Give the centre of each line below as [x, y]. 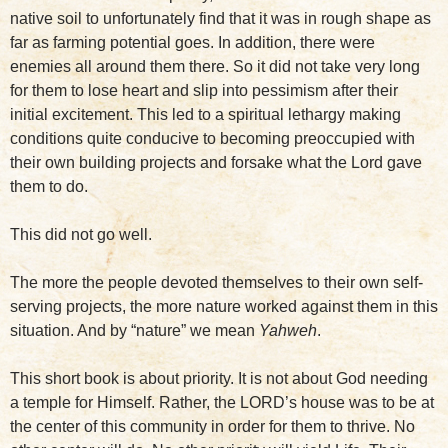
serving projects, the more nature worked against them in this [224, 306]
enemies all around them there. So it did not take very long [215, 66]
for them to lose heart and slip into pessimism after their [204, 90]
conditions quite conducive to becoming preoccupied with [212, 138]
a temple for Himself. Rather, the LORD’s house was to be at [222, 402]
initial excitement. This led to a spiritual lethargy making [205, 114]
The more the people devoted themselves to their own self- [216, 282]
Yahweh [288, 330]
